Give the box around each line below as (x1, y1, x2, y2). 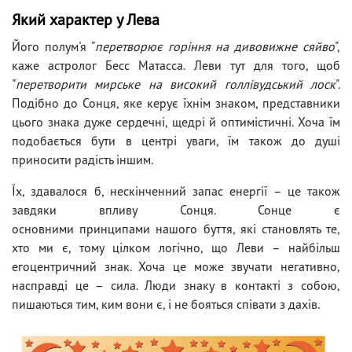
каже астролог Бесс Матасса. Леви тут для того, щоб (12, 57, 340, 73)
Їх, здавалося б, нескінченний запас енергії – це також (12, 182, 340, 199)
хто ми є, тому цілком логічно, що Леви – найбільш (12, 239, 340, 255)
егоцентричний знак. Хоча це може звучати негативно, (12, 258, 340, 274)
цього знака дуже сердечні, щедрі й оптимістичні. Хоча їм (12, 113, 340, 130)
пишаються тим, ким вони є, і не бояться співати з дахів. (12, 295, 320, 312)
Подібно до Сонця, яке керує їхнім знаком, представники (12, 94, 340, 111)
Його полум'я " (12, 38, 95, 54)
